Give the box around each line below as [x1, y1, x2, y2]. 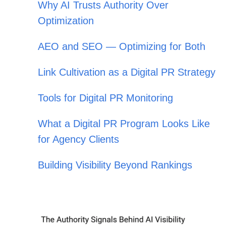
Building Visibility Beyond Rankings [38, 159, 192, 171]
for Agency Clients [38, 134, 119, 145]
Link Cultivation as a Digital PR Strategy [38, 67, 215, 78]
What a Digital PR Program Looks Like [38, 118, 210, 130]
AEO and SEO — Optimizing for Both [38, 41, 205, 52]
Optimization [38, 15, 94, 27]
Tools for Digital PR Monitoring [38, 92, 173, 104]
